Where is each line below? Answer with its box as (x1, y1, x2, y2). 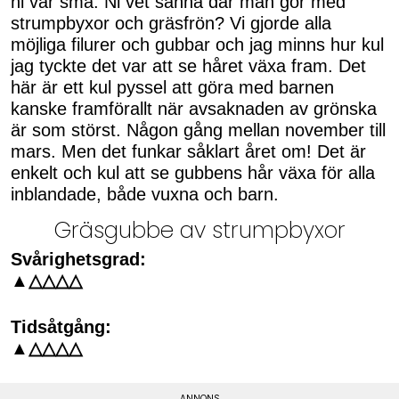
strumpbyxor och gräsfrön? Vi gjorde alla (11, 13, 331, 34)
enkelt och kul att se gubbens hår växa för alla (11, 163, 375, 183)
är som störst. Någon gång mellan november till (11, 120, 386, 141)
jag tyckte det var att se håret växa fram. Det (11, 56, 366, 77)
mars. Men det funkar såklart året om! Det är (11, 142, 366, 162)
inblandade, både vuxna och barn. (11, 184, 279, 205)
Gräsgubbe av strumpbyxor (53, 215, 346, 247)
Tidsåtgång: (11, 316, 111, 337)
